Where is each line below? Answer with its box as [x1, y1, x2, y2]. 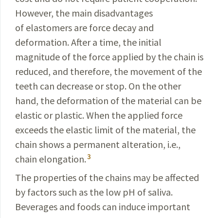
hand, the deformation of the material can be [15, 94, 201, 107]
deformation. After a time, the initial [15, 36, 162, 48]
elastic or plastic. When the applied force [15, 109, 182, 121]
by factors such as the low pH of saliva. [15, 186, 173, 198]
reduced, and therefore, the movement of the [15, 65, 202, 77]
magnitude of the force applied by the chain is [15, 51, 203, 63]
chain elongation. [15, 153, 86, 165]
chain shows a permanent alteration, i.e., [15, 138, 181, 150]
